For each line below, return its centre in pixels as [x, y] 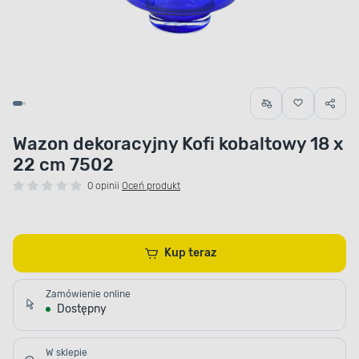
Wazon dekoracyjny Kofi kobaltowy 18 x [178, 144]
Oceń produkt [151, 186]
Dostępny [82, 309]
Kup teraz [203, 253]
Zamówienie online [88, 294]
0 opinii [103, 186]
